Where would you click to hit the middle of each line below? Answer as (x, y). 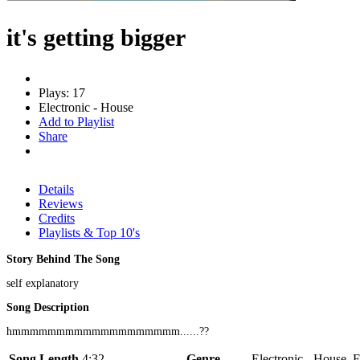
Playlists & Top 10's (89, 232)
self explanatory (43, 283)
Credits (57, 218)
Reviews (61, 203)
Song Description (48, 307)
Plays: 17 (62, 92)
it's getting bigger (96, 37)
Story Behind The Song (63, 259)
